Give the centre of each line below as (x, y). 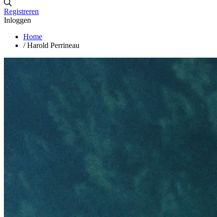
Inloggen (17, 20)
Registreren (21, 11)
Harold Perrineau (53, 45)
